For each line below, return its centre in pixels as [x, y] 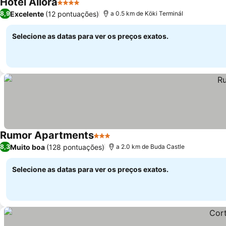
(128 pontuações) [75, 147]
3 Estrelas [112, 141]
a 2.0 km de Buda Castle [150, 147]
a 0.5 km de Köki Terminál [147, 13]
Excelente [27, 14]
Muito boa [27, 147]
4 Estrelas [76, 8]
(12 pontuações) [72, 14]
